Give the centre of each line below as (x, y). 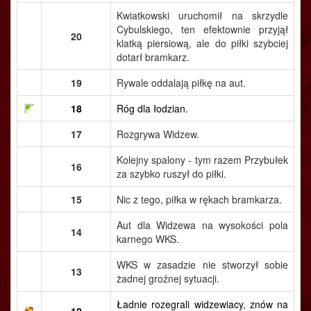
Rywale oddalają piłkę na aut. (181, 83)
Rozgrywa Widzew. (158, 134)
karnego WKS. (148, 239)
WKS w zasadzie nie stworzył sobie (202, 264)
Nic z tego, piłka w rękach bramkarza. (199, 199)
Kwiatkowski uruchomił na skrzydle (202, 15)
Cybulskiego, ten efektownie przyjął (202, 29)
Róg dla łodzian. (152, 108)
